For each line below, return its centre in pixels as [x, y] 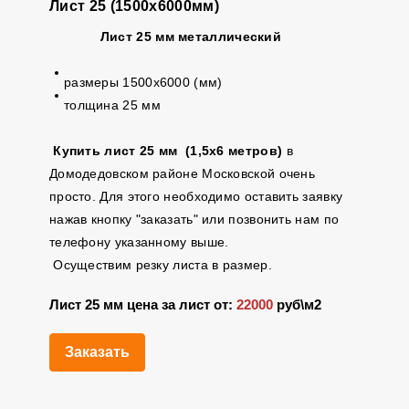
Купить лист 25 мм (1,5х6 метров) [168, 151]
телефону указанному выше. [143, 242]
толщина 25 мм [112, 105]
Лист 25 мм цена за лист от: [142, 305]
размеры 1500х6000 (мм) [143, 82]
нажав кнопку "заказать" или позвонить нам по [194, 219]
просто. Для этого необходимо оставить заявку [196, 196]
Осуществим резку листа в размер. [160, 265]
